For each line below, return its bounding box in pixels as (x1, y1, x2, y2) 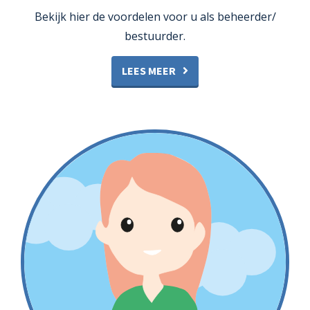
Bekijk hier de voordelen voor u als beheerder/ (34, 9, 276, 25)
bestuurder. (125, 28, 185, 44)
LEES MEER (122, 64, 176, 78)
